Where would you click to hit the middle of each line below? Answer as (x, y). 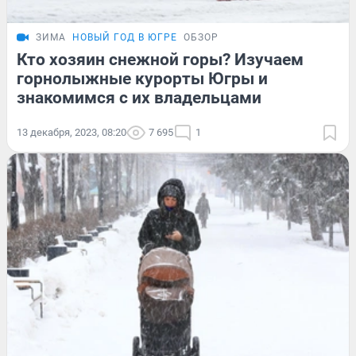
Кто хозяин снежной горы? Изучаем (160, 59)
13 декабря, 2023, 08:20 (72, 132)
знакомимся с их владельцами (139, 97)
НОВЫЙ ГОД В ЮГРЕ (125, 37)
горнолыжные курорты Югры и (142, 78)
